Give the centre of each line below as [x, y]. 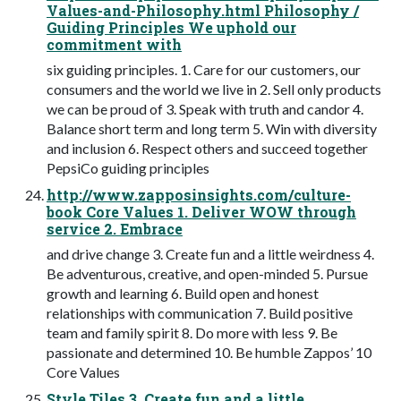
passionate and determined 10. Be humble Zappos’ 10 [209, 352]
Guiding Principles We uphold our [171, 27]
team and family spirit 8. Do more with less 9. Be [192, 332]
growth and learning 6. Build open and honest [183, 293]
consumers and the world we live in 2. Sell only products [214, 89]
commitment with [114, 44]
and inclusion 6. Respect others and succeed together [207, 148]
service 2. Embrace [115, 228]
